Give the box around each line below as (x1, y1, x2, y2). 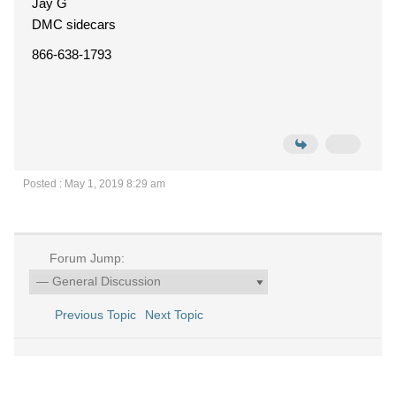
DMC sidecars (32, 17, 116, 32)
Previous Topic (47, 308, 136, 322)
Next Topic (144, 308, 210, 322)
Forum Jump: (45, 251, 125, 265)
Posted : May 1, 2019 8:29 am (23, 178, 165, 190)
